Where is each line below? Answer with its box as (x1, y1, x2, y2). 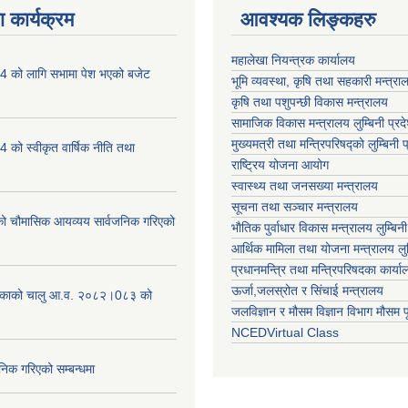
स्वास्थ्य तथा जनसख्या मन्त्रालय (231, 178, 378, 193)
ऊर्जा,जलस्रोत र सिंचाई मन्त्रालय (231, 283, 383, 298)
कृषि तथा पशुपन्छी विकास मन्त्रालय (231, 95, 388, 109)
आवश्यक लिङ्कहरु (240, 8, 376, 31)
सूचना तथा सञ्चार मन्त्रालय (231, 199, 358, 214)
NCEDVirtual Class (231, 325, 339, 340)
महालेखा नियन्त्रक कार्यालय (231, 53, 355, 67)
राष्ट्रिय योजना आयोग (231, 158, 329, 172)
